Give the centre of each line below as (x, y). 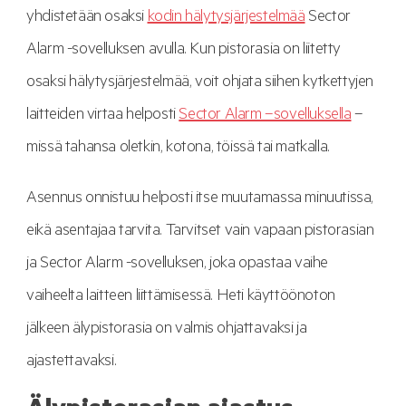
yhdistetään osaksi (87, 19)
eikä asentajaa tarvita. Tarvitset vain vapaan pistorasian (200, 232)
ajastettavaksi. (72, 363)
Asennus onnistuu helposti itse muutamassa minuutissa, (200, 200)
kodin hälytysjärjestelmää (226, 19)
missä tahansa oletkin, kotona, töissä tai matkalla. (178, 149)
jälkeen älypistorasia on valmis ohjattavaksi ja (167, 330)
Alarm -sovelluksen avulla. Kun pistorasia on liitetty (184, 51)
